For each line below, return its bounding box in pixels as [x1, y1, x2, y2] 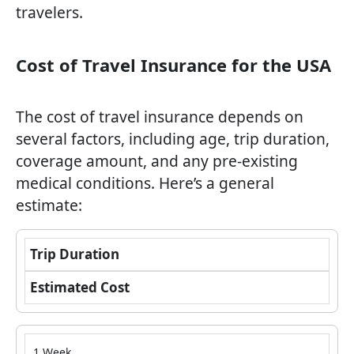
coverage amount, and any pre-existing [16, 150, 298, 172]
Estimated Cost [30, 278, 130, 297]
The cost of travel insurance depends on [16, 106, 303, 128]
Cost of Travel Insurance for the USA [16, 53, 331, 77]
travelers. [16, 2, 83, 24]
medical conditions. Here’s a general [16, 172, 274, 194]
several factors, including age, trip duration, [16, 128, 330, 150]
